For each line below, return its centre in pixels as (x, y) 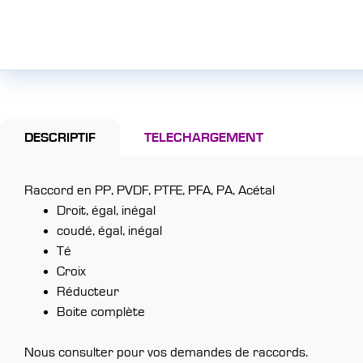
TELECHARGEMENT (204, 137)
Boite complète (101, 312)
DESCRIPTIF (60, 137)
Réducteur (88, 291)
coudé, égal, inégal (109, 231)
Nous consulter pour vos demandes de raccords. (166, 352)
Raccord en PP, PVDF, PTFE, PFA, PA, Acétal (149, 190)
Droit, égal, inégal (106, 210)
